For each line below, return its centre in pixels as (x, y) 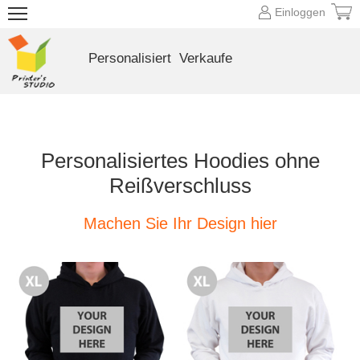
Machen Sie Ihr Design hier (180, 223)
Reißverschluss (180, 186)
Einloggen (300, 12)
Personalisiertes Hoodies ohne (180, 161)
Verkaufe (205, 58)
